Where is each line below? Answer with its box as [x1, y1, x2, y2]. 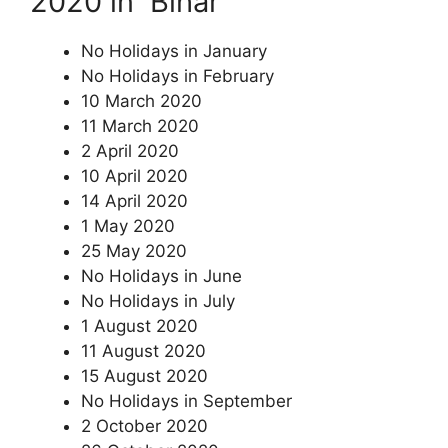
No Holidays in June [81, 266, 242, 286]
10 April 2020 [81, 166, 188, 186]
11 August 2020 [81, 341, 206, 361]
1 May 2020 [81, 216, 175, 236]
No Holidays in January [81, 41, 267, 61]
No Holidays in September [81, 391, 292, 411]
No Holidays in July [81, 291, 235, 311]
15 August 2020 [81, 366, 208, 386]
